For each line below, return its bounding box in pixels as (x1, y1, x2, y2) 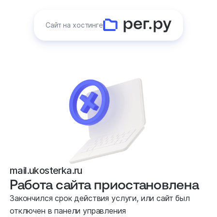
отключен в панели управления (10, 206, 126, 216)
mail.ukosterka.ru (10, 165, 82, 176)
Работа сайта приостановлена (10, 176, 199, 192)
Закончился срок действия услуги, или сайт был (10, 193, 190, 203)
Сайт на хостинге (46, 21, 103, 29)
